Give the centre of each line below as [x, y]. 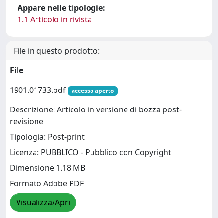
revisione [27, 121]
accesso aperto [92, 91]
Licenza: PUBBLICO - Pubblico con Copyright [91, 152]
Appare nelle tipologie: [61, 8]
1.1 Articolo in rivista [55, 19]
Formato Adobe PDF [47, 183]
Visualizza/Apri [43, 202]
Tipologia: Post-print [47, 136]
